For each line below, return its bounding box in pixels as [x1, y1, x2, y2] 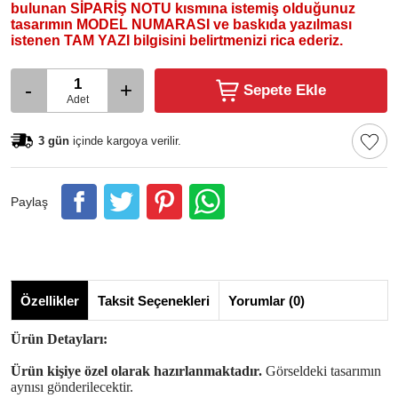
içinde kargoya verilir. [69, 134, 181, 147]
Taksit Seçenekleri [98, 293, 210, 308]
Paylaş [11, 195, 48, 209]
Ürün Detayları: [11, 331, 107, 346]
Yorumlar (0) [228, 293, 305, 308]
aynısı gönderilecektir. [11, 379, 133, 394]
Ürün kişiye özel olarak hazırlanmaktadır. [11, 363, 266, 378]
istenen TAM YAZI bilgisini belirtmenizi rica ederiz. [11, 33, 343, 48]
